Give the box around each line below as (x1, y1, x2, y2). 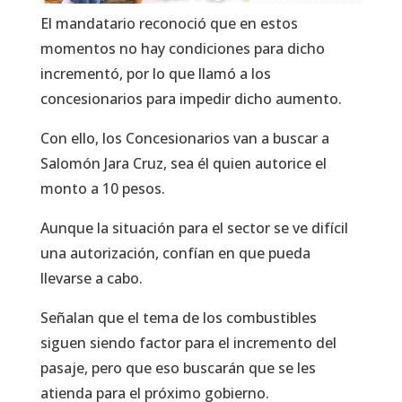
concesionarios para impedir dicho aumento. (39, 89, 342, 109)
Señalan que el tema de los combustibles (39, 308, 317, 328)
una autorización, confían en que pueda (39, 243, 310, 264)
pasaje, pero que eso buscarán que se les (39, 358, 316, 379)
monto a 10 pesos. (39, 179, 165, 199)
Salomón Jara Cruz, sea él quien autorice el (39, 153, 327, 174)
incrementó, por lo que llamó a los (39, 64, 271, 84)
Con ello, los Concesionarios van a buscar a (39, 128, 329, 149)
